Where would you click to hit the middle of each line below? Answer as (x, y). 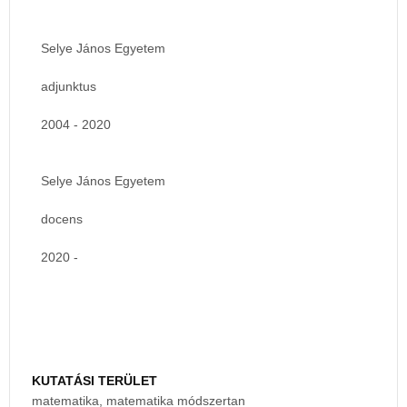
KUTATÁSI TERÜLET (94, 381)
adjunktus (69, 86)
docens (62, 219)
